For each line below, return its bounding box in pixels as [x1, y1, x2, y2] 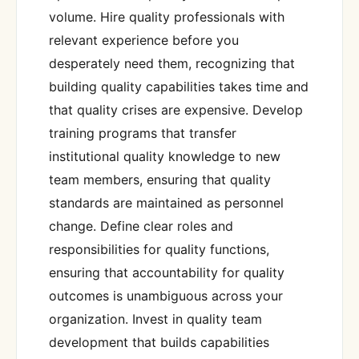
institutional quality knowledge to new [49, 148, 280, 165]
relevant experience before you [49, 32, 239, 49]
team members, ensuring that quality [49, 171, 271, 188]
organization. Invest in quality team [49, 311, 262, 328]
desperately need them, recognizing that [49, 55, 295, 72]
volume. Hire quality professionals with [49, 9, 284, 26]
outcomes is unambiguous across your [49, 288, 283, 305]
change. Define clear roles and [49, 218, 233, 235]
